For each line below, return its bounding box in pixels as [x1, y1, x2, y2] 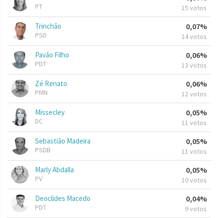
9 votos [185, 204, 207, 214]
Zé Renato [35, 79, 67, 89]
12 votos [182, 90, 207, 99]
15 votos [182, 3, 207, 13]
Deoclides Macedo [35, 194, 91, 203]
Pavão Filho [35, 50, 69, 60]
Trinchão [35, 21, 61, 31]
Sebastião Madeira [35, 136, 91, 146]
